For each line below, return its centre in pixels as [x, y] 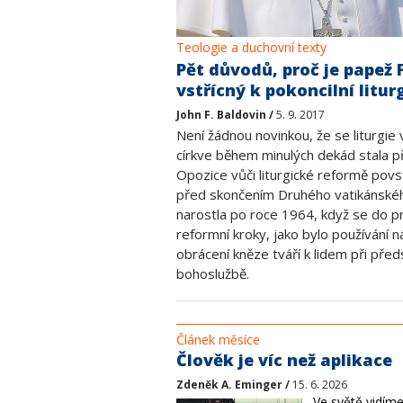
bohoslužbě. [213, 273]
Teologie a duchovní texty [251, 47]
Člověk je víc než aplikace [284, 360]
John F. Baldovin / [226, 115]
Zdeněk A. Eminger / [234, 385]
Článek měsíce [218, 340]
